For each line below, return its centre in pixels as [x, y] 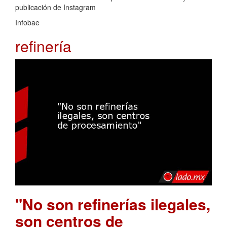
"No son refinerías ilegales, [113, 204]
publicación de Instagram [55, 7]
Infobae [27, 22]
